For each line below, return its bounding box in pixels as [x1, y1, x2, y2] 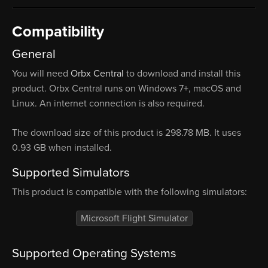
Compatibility [12, 22, 104, 41]
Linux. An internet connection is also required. [12, 98, 205, 110]
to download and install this [124, 68, 240, 80]
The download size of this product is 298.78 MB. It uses [12, 127, 241, 139]
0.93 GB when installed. [12, 142, 112, 154]
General [12, 47, 56, 62]
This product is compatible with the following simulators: [12, 186, 247, 199]
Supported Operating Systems [12, 246, 176, 261]
